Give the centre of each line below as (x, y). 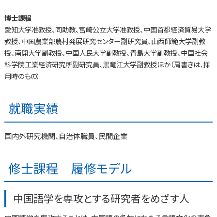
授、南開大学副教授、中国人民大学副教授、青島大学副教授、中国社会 (106, 53)
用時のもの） (22, 76)
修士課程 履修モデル (70, 168)
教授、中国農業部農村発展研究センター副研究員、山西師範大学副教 (105, 41)
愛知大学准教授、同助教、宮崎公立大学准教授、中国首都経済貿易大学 (108, 30)
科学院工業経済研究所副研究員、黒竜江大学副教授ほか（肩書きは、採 (107, 64)
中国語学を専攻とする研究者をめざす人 (101, 198)
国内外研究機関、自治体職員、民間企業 (66, 136)
